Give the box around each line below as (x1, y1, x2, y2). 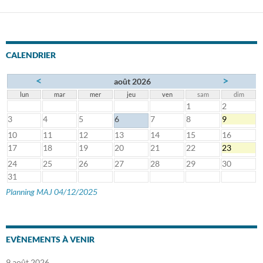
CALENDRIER (6, 49, 56, 60)
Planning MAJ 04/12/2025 (6, 186, 97, 197)
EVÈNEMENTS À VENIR (6, 234, 95, 244)
